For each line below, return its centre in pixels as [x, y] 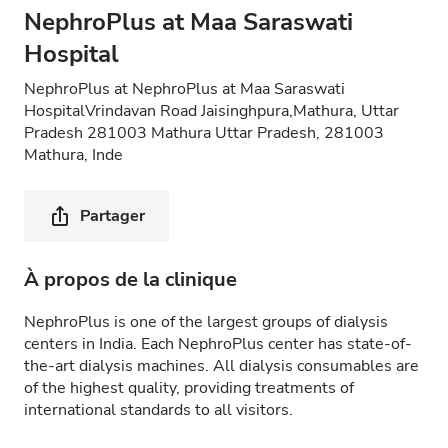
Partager [112, 216]
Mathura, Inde [73, 155]
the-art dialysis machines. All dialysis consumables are [221, 366]
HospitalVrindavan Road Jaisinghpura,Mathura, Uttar [211, 111]
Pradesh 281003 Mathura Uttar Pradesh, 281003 [204, 133]
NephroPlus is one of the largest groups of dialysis [206, 322]
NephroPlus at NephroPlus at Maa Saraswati [184, 89]
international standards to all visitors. [158, 410]
